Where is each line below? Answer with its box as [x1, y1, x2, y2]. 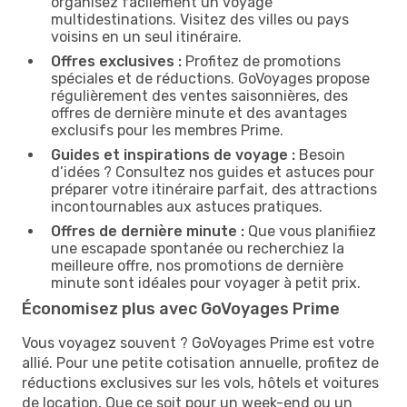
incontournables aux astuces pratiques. [51, 197, 323, 215]
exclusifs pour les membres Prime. [51, 121, 283, 139]
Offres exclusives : [51, 52, 182, 70]
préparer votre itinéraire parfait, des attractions [51, 180, 377, 198]
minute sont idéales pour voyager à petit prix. [51, 273, 361, 292]
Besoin [295, 145, 345, 164]
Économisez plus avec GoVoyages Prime [22, 298, 340, 319]
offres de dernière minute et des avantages [51, 104, 347, 122]
